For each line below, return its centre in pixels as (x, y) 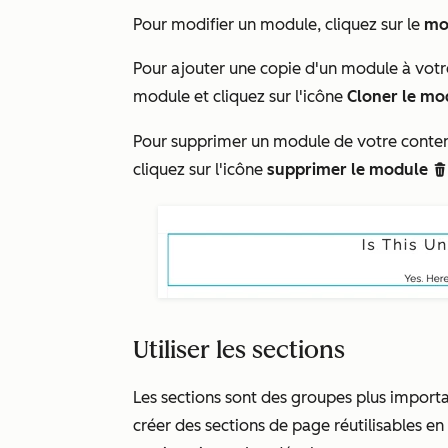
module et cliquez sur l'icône (240, 96)
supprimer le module (347, 169)
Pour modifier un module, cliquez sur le (278, 24)
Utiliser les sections (239, 349)
